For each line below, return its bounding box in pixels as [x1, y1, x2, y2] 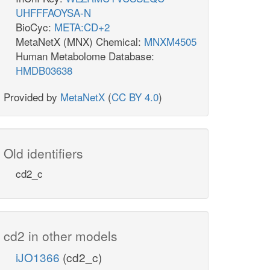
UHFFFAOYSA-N [16, 5, 91, 20]
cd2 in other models [4, 227, 118, 245]
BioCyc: [16, 19, 54, 35]
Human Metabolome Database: [16, 48, 154, 64]
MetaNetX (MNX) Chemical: [16, 34, 144, 49]
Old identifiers [4, 144, 83, 163]
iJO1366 [16, 249, 63, 266]
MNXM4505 [144, 34, 196, 49]
